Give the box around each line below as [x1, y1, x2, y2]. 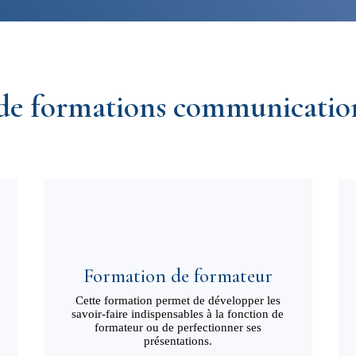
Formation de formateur [83, 264, 273, 288]
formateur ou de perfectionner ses [94, 321, 261, 335]
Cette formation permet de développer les [75, 294, 281, 308]
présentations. [143, 335, 212, 348]
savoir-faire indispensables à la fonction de [72, 308, 284, 321]
